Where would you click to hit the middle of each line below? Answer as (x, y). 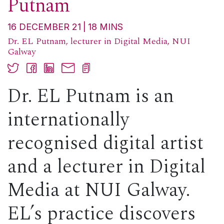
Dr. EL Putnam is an (91, 97)
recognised (53, 144)
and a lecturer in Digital (106, 167)
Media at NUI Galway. (99, 191)
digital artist (151, 144)
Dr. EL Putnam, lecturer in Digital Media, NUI (99, 41)
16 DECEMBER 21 (44, 27)
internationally (68, 120)
